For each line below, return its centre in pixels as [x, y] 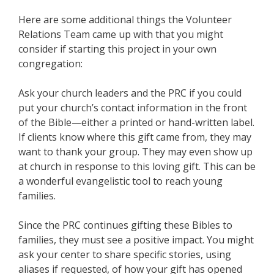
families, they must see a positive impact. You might [136, 240]
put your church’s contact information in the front [133, 108]
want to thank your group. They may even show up [135, 152]
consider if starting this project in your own [117, 49]
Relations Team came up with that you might [121, 34]
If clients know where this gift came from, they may [135, 137]
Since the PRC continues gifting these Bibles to [125, 225]
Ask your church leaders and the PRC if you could [130, 93]
